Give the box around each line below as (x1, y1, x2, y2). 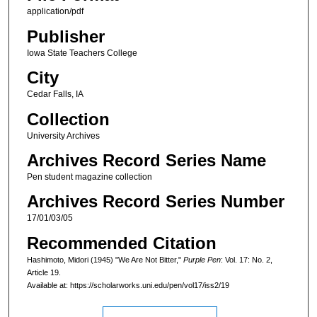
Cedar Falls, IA (26, 89, 83, 100)
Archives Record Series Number (26, 192, 284, 212)
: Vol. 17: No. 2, (220, 255, 272, 264)
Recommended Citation (26, 233, 217, 253)
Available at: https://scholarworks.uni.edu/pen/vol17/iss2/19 (26, 280, 229, 289)
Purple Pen (183, 255, 221, 264)
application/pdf (26, 6, 83, 17)
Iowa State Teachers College (26, 47, 137, 58)
